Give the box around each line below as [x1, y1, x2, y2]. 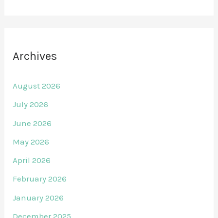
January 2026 [13, 192, 64, 202]
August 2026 [13, 81, 61, 91]
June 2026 [13, 118, 52, 128]
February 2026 [13, 174, 67, 184]
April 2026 [13, 155, 51, 165]
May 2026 [13, 136, 50, 146]
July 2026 [13, 99, 49, 109]
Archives [13, 49, 57, 63]
